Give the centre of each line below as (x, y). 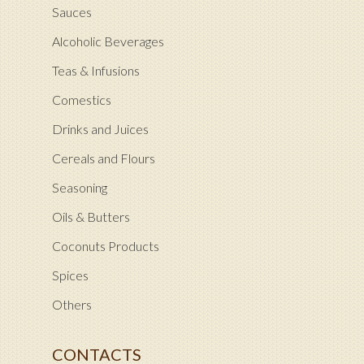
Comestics (82, 100)
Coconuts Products (106, 246)
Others (72, 305)
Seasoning (80, 188)
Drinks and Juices (100, 129)
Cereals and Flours (104, 158)
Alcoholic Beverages (108, 41)
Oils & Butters (91, 217)
